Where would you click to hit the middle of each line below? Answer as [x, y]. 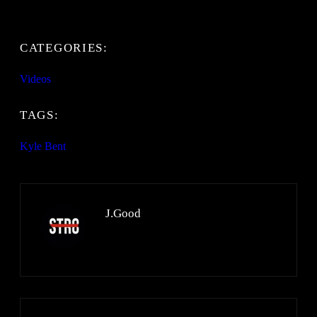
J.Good [123, 214]
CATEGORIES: [64, 48]
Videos [35, 79]
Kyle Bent [43, 146]
